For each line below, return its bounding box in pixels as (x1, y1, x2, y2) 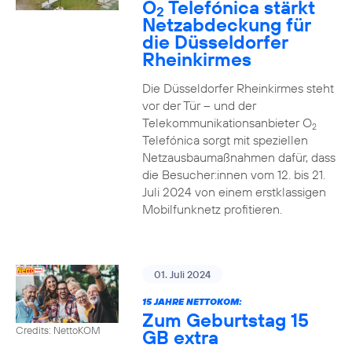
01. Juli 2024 (153, 268, 211, 280)
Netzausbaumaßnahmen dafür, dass (141, 149, 335, 165)
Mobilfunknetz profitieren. (141, 201, 282, 217)
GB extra (141, 325, 218, 349)
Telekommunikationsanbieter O (141, 115, 312, 130)
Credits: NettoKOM (16, 323, 101, 336)
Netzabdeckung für (141, 13, 311, 36)
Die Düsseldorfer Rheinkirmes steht (141, 80, 334, 96)
